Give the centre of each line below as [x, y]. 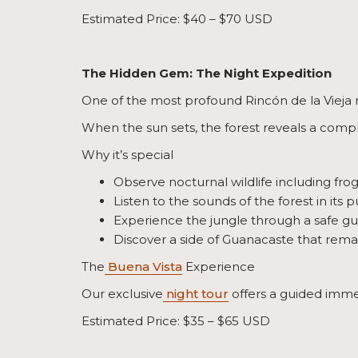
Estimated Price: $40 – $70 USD [177, 19]
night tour [196, 294]
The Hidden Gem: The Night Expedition [207, 74]
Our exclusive [122, 294]
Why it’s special [127, 155]
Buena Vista [143, 267]
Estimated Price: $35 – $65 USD [176, 321]
